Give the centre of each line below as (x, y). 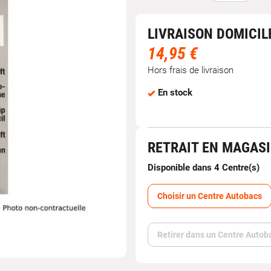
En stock (175, 93)
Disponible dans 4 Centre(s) (204, 168)
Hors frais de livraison (191, 70)
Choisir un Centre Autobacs (210, 196)
